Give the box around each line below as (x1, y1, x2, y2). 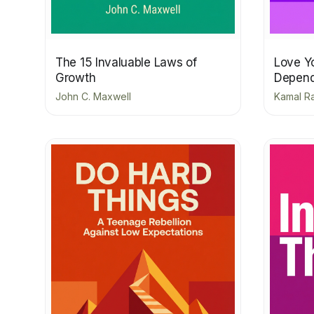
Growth (55, 71, 96, 86)
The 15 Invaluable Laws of (55, 55, 197, 70)
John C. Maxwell (55, 90, 131, 103)
